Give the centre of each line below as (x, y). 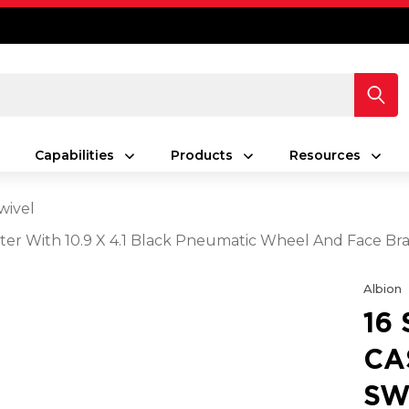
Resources (325, 155)
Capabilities (74, 155)
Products (201, 155)
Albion (383, 288)
